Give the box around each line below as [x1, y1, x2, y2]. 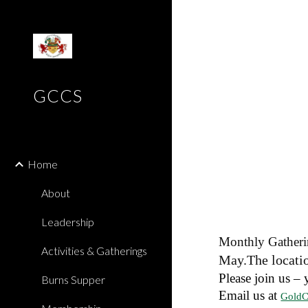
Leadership [41, 215, 94, 228]
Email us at [219, 288, 281, 302]
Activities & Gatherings [41, 244, 147, 257]
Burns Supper [41, 273, 105, 286]
